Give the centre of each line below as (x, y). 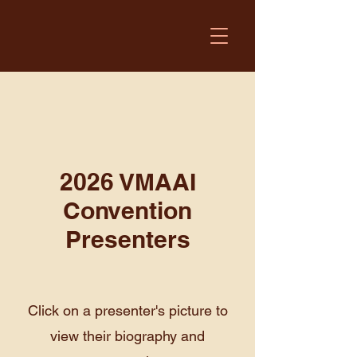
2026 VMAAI (127, 182)
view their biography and (127, 336)
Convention (127, 210)
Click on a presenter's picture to (127, 310)
